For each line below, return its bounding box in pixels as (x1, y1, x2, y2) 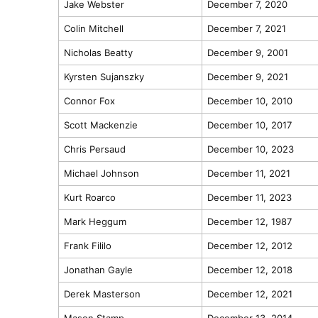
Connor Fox (63, 94, 115, 106)
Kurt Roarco (63, 191, 116, 203)
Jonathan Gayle (63, 263, 133, 275)
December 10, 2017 (207, 119, 292, 131)
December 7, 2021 (207, 22, 286, 34)
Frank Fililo (63, 239, 111, 251)
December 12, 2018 (207, 263, 292, 275)
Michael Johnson (63, 167, 139, 179)
